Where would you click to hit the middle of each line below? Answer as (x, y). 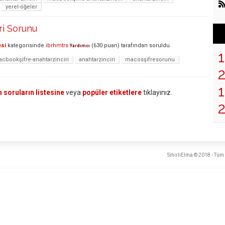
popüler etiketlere (112, 93)
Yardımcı (80, 46)
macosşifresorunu (150, 60)
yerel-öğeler (21, 7)
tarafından (134, 46)
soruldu (159, 46)
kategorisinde (25, 46)
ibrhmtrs (57, 46)
